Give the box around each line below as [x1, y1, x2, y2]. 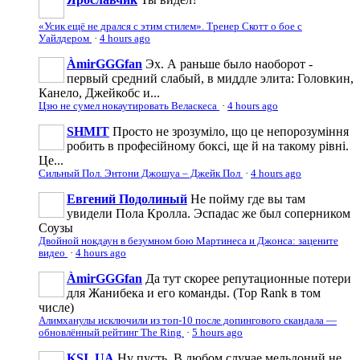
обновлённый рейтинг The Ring [39, 326, 184, 338]
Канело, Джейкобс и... [39, 85, 160, 100]
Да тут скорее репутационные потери [145, 271, 351, 285]
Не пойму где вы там [190, 191, 305, 206]
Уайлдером [39, 32, 92, 44]
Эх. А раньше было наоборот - [145, 56, 313, 71]
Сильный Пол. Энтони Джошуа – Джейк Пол [39, 167, 243, 179]
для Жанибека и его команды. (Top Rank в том [67, 285, 321, 300]
